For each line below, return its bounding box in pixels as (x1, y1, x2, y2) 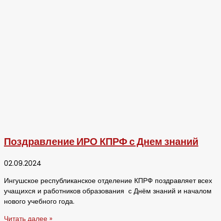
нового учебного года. (4, 197, 104, 207)
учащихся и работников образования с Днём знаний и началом (4, 186, 212, 196)
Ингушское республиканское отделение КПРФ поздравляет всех (4, 176, 212, 186)
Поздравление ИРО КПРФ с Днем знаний (4, 135, 198, 149)
